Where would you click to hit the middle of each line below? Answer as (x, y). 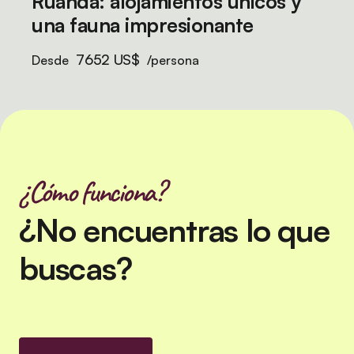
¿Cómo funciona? (91, 192)
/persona (171, 60)
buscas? (75, 268)
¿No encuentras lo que (174, 230)
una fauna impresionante (143, 25)
